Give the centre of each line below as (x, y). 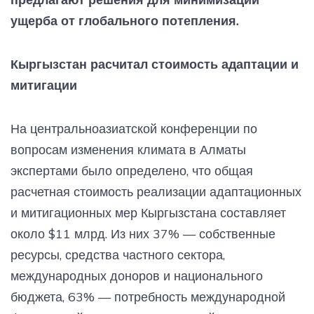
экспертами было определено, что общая (132, 170)
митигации (44, 85)
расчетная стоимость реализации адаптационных (156, 191)
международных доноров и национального (137, 275)
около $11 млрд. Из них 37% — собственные (143, 233)
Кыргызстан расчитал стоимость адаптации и (155, 64)
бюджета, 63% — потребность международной (148, 296)
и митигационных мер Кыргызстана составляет (148, 212)
